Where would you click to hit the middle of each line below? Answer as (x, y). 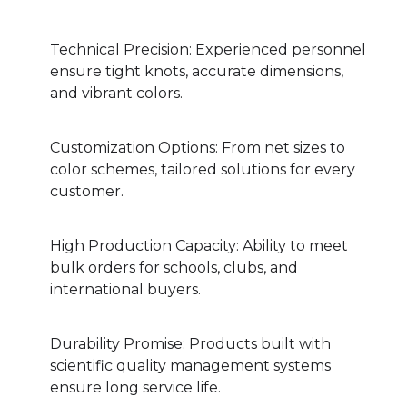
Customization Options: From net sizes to (198, 148)
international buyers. (125, 290)
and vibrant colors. (116, 94)
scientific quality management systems (190, 366)
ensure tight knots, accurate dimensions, (197, 72)
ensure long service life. (135, 388)
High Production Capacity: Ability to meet (199, 246)
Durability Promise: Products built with (190, 344)
